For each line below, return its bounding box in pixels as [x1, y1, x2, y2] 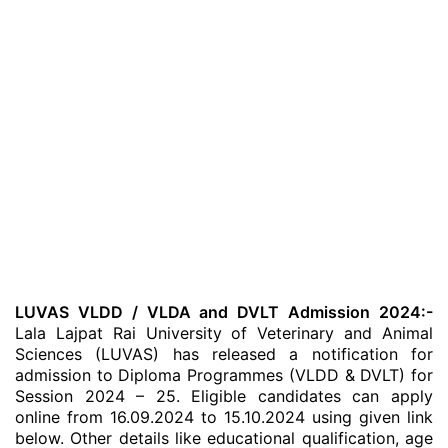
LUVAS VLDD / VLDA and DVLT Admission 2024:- [15, 302, 433, 322]
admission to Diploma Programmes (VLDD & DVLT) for [15, 365, 433, 385]
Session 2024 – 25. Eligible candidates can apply [15, 386, 433, 406]
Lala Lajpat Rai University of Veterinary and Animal [15, 323, 433, 343]
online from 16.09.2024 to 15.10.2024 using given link [15, 407, 433, 427]
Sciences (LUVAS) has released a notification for [15, 344, 433, 364]
